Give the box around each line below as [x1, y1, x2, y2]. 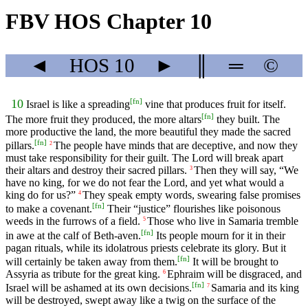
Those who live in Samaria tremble [147, 215, 298, 228]
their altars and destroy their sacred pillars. [5, 164, 187, 177]
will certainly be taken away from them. [5, 256, 177, 267]
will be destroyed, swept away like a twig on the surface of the [5, 294, 276, 307]
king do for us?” [5, 189, 76, 201]
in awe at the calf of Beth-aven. [5, 229, 141, 241]
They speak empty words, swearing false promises [82, 189, 300, 201]
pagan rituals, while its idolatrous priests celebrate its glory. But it [5, 241, 286, 254]
